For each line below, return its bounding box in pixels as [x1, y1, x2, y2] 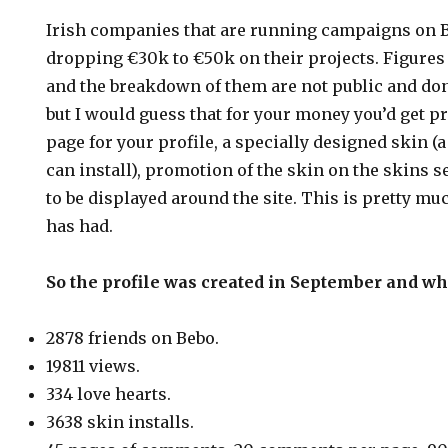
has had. [46, 216, 114, 236]
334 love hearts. [46, 384, 172, 404]
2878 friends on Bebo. [46, 328, 220, 348]
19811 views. [46, 356, 141, 376]
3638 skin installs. [46, 412, 195, 432]
